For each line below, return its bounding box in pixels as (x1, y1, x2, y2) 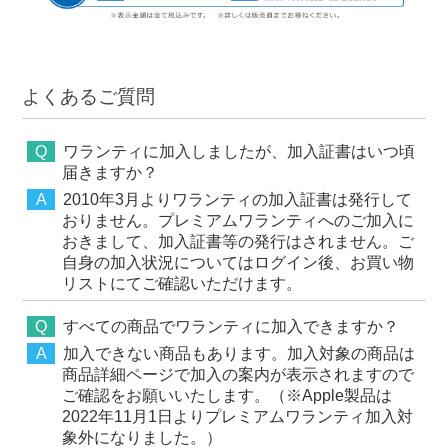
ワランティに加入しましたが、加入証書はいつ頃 (63, 143, 416, 161)
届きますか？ (62, 164, 159, 182)
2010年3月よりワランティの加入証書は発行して (63, 191, 413, 209)
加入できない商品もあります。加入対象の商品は (63, 345, 416, 363)
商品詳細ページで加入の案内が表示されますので (62, 366, 415, 384)
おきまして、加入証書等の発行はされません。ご (62, 233, 415, 251)
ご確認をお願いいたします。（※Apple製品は (62, 387, 393, 405)
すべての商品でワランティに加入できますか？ (63, 318, 400, 336)
